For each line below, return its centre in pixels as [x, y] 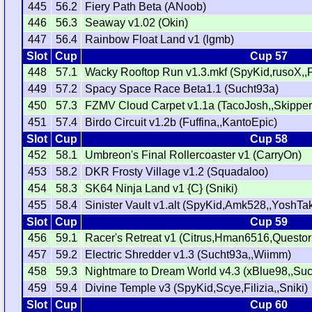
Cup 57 [268, 56]
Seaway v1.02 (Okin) [137, 23]
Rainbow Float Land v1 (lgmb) [160, 40]
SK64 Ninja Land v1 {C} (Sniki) [162, 189]
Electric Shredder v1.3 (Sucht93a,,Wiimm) [188, 255]
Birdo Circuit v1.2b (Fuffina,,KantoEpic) [181, 123]
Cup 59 [268, 222]
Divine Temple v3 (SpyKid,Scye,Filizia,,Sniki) [197, 288]
